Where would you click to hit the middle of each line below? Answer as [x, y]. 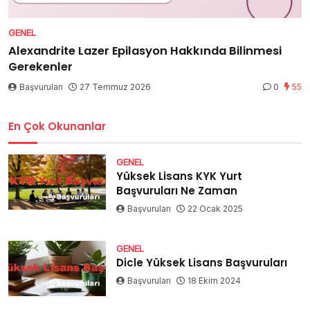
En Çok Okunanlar [57, 127]
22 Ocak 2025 [216, 209]
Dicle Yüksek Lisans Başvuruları [202, 263]
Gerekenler [40, 67]
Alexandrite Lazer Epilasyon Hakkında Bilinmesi [145, 51]
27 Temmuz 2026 [115, 87]
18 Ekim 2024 [215, 281]
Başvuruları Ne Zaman [177, 191]
